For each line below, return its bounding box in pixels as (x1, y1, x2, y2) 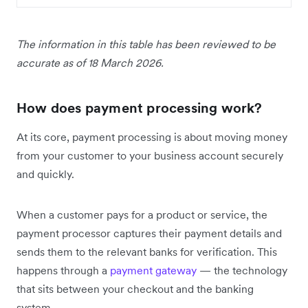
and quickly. (16, 167, 74, 181)
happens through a (16, 263, 107, 278)
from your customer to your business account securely (16, 148, 283, 163)
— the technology (197, 263, 287, 278)
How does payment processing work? (16, 99, 263, 118)
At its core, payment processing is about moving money (16, 130, 287, 144)
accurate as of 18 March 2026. (16, 56, 164, 70)
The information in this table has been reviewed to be (16, 37, 276, 52)
